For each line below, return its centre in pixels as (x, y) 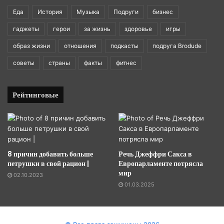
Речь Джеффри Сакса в (155, 154)
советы (24, 62)
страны (59, 62)
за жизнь (97, 28)
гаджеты (26, 28)
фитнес (126, 62)
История (50, 11)
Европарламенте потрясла (160, 163)
